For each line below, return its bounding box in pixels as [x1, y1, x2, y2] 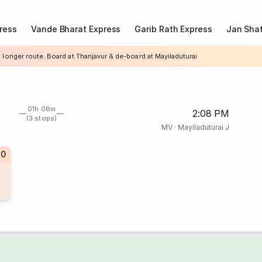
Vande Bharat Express [31, 24, 121, 34]
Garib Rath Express [135, 24, 212, 34]
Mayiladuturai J [177, 123, 229, 132]
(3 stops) [26, 114, 57, 122]
